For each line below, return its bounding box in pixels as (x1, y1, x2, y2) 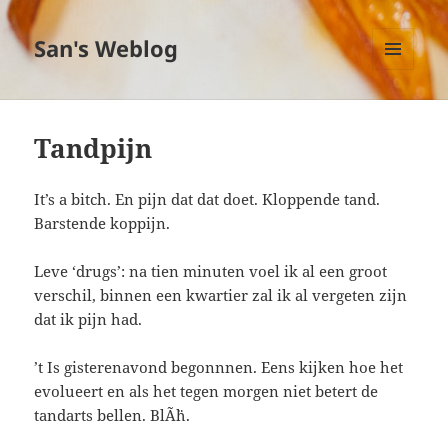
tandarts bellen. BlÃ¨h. (34, 405, 191, 426)
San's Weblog (34, 33, 179, 64)
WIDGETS (372, 103, 429, 121)
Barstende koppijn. (34, 213, 171, 234)
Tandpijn (34, 130, 153, 167)
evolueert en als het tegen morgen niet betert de (34, 381, 379, 402)
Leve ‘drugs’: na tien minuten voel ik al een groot (34, 261, 388, 282)
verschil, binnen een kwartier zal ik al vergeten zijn (34, 285, 408, 306)
